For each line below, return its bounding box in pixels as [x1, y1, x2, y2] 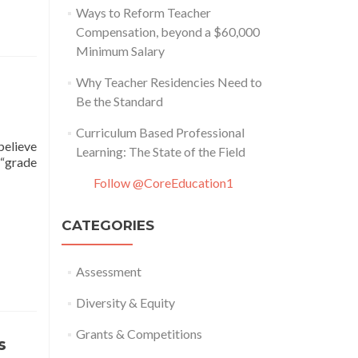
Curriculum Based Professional [75, 125, 245, 140]
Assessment [75, 264, 141, 279]
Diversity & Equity [75, 295, 175, 310]
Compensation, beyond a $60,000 [75, 24, 260, 39]
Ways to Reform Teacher [75, 5, 211, 20]
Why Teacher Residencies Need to [75, 74, 262, 89]
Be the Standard [75, 93, 163, 109]
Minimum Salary [75, 43, 165, 58]
